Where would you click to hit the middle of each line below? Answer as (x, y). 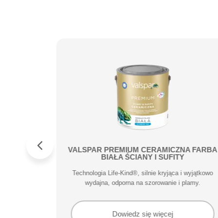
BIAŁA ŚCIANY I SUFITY (143, 157)
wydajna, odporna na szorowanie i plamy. (143, 183)
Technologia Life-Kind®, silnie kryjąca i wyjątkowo (143, 173)
